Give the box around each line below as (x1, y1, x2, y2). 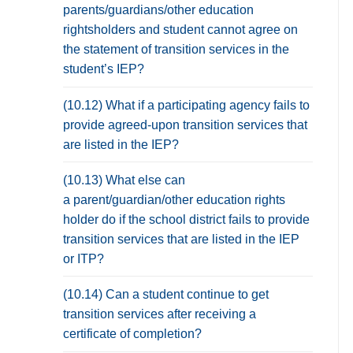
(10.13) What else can (63, 173, 185, 187)
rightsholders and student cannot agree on (63, 23, 298, 37)
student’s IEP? (63, 62, 144, 76)
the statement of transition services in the (63, 43, 289, 57)
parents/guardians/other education (63, 3, 254, 17)
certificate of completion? (63, 326, 202, 340)
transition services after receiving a (63, 307, 256, 321)
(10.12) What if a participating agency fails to (63, 98, 310, 112)
